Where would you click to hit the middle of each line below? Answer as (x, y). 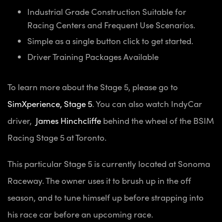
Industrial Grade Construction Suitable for (107, 12)
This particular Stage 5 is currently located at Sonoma (109, 164)
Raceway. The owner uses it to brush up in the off (99, 181)
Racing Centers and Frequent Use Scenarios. (111, 25)
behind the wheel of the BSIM (159, 121)
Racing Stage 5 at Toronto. (57, 138)
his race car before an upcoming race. (80, 214)
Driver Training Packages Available (93, 57)
